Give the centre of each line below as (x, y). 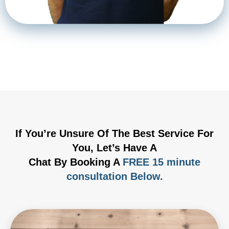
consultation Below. (114, 176)
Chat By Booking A (76, 162)
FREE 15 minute (162, 162)
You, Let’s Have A (114, 147)
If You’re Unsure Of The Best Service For (114, 133)
